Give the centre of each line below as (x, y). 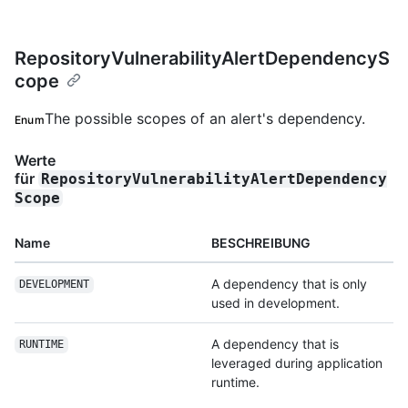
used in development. (275, 302)
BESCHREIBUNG (261, 242)
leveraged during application (297, 362)
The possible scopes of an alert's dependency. (204, 118)
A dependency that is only (289, 283)
